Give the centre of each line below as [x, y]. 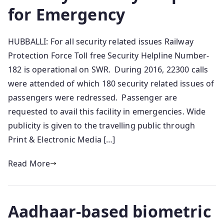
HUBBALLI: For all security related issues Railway [101, 42]
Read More [29, 164]
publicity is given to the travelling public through [102, 126]
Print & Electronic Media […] [62, 140]
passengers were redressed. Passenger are [93, 98]
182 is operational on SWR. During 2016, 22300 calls [108, 70]
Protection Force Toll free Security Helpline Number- [109, 56]
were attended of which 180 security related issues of [111, 84]
